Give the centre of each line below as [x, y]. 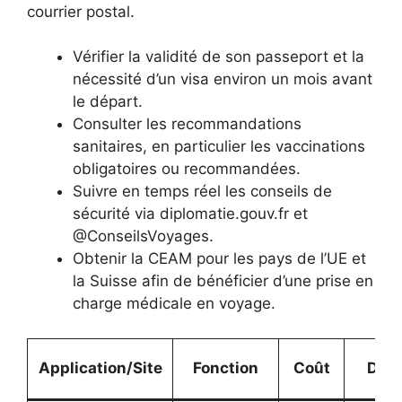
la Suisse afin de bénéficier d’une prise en [223, 281]
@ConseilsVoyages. [143, 236]
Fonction [226, 367]
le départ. [108, 102]
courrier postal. [81, 11]
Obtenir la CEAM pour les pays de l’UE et [219, 259]
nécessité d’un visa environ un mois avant [223, 79]
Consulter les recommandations [187, 124]
